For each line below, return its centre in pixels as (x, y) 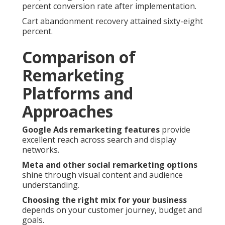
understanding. (51, 185)
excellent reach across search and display (99, 139)
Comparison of (79, 57)
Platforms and (78, 93)
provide (175, 129)
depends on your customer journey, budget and (112, 210)
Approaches (68, 111)
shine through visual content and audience (102, 175)
